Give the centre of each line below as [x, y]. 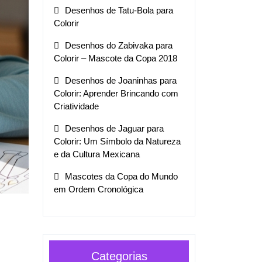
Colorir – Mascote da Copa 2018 [116, 58]
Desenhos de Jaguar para [114, 128]
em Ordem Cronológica [99, 189]
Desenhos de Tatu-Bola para [119, 10]
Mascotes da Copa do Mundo [121, 176]
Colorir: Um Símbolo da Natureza [117, 141]
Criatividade [76, 106]
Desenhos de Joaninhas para [121, 80]
